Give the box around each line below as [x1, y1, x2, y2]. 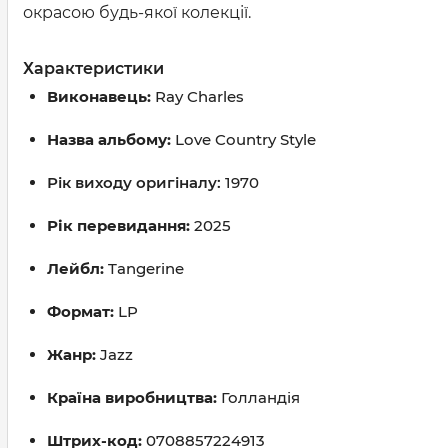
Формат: [47, 302, 118, 321]
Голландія [221, 388, 300, 407]
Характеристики [23, 59, 164, 78]
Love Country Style [175, 130, 316, 149]
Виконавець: [47, 87, 151, 106]
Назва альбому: [47, 130, 175, 149]
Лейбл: [47, 259, 108, 278]
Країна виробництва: [47, 388, 221, 407]
